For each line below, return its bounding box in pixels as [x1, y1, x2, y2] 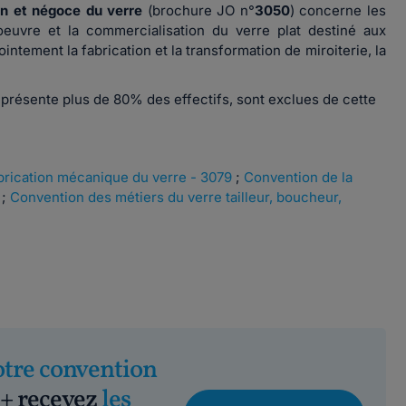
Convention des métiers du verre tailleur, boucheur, [10, 188, 342, 206]
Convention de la [244, 169, 353, 186]
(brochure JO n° [147, 2, 255, 19]
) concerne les [289, 2, 386, 19]
